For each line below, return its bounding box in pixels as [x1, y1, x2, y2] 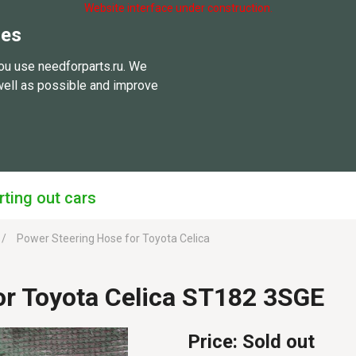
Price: [188, 331, 242, 353]
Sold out [242, 331, 315, 353]
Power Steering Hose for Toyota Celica [16, 232, 210, 245]
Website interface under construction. [83, 2, 273, 14]
